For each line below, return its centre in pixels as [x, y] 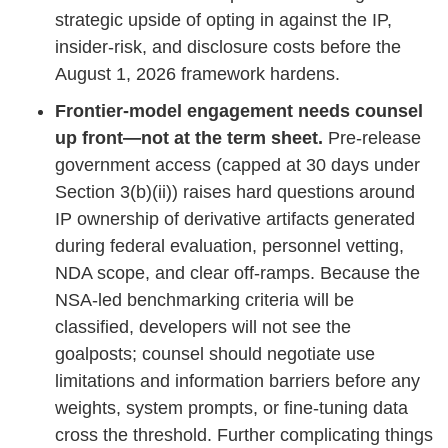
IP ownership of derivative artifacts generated [235, 218]
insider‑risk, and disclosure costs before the [228, 46]
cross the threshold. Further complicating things [244, 434]
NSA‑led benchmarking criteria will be [204, 299]
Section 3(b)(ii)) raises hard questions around [235, 191]
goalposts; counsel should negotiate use [215, 353]
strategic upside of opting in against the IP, [223, 19]
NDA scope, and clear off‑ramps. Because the [237, 272]
